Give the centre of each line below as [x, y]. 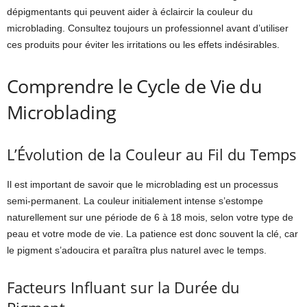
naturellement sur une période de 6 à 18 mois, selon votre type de [150, 218]
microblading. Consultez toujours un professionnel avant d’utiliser [148, 28]
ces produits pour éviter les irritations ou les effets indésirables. [143, 45]
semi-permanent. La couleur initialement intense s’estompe [135, 201]
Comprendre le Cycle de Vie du [135, 86]
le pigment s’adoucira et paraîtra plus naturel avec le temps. [137, 250]
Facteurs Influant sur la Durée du [123, 287]
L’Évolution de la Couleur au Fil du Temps [152, 155]
